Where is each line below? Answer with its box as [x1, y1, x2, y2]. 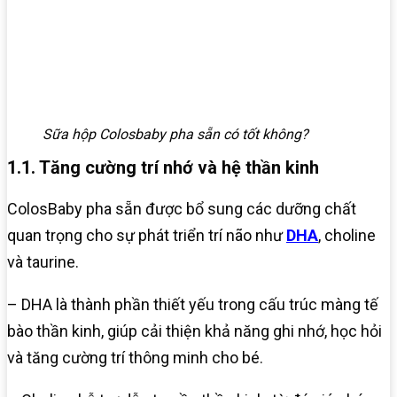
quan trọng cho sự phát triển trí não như [7, 226, 286, 245]
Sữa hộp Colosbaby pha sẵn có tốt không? [43, 126, 308, 144]
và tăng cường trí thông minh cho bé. [7, 348, 263, 368]
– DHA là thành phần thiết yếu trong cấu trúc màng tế [7, 295, 378, 315]
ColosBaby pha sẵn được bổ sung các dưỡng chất [7, 199, 356, 219]
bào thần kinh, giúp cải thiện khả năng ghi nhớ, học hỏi [7, 322, 382, 341]
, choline [318, 226, 376, 245]
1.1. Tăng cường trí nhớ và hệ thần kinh [7, 157, 319, 179]
